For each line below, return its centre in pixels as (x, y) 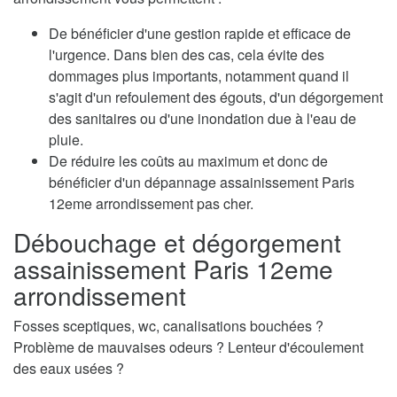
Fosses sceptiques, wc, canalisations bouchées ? (168, 326)
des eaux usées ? (69, 369)
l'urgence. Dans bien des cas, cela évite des (187, 55)
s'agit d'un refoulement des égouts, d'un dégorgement (216, 97)
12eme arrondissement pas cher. (151, 204)
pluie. (66, 140)
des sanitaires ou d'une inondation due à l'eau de (202, 119)
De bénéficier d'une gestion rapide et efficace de (200, 34)
